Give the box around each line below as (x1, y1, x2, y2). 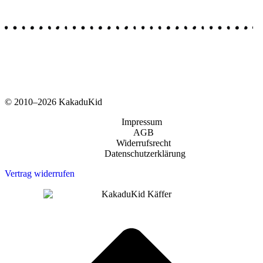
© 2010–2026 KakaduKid (5, 96, 102, 107)
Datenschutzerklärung (104, 148, 186, 159)
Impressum (122, 116, 162, 127)
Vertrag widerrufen (5, 168, 75, 178)
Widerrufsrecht (116, 137, 171, 148)
